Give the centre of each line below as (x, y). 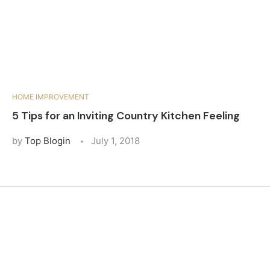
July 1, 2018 (115, 141)
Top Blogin (48, 141)
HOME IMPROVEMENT (51, 97)
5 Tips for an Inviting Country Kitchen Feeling (126, 116)
